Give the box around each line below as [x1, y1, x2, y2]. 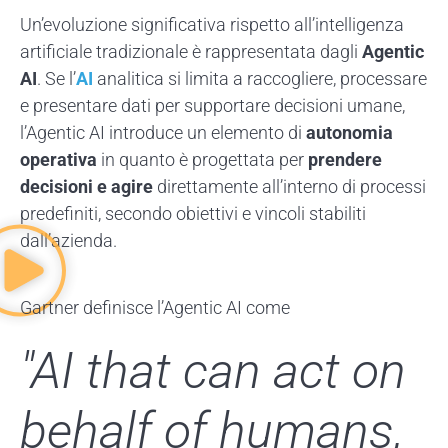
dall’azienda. [20, 229, 117, 251]
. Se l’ [37, 67, 76, 89]
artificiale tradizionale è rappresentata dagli [20, 40, 362, 62]
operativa [20, 148, 97, 170]
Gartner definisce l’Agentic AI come [20, 296, 290, 318]
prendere [308, 148, 382, 170]
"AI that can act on [20, 341, 406, 400]
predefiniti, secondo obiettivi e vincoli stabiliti [20, 202, 366, 224]
